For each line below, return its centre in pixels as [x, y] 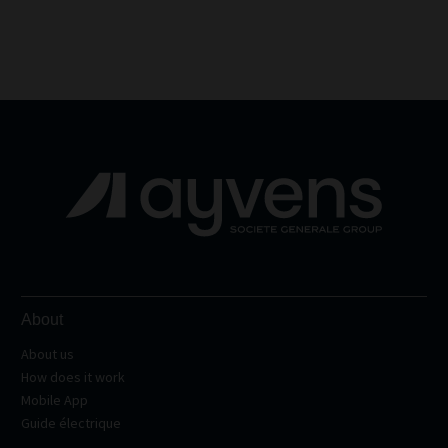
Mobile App [54, 400]
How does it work [73, 377]
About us [47, 354]
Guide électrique [71, 423]
